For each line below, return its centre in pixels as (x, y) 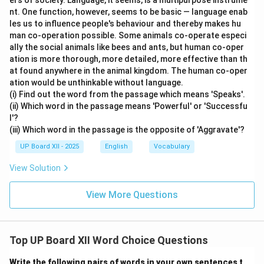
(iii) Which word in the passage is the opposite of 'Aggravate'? (127, 130)
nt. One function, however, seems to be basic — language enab (128, 12)
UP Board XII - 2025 (49, 146)
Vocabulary (172, 146)
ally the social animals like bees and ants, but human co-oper (127, 47)
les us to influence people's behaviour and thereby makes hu (125, 24)
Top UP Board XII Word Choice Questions (109, 240)
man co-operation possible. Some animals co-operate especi (128, 35)
